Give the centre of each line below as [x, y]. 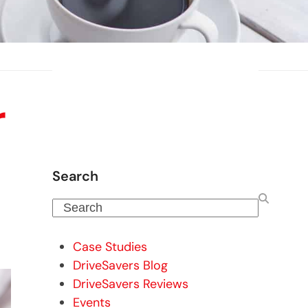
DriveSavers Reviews [131, 284]
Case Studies [110, 247]
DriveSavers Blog [120, 265]
